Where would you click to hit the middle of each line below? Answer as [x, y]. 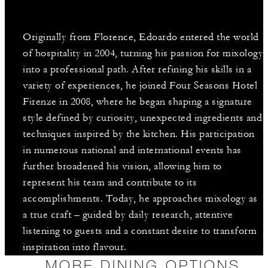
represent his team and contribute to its [110, 182]
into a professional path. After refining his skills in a [137, 69]
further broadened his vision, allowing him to [122, 166]
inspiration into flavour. [75, 247]
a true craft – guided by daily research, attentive [128, 214]
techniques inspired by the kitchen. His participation [139, 134]
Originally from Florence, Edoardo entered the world [141, 37]
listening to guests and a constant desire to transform [140, 231]
